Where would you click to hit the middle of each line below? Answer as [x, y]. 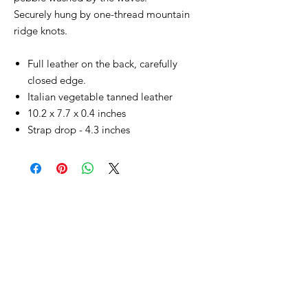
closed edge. [57, 80]
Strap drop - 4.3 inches [79, 129]
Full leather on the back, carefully [102, 63]
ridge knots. [42, 30]
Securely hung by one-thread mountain [102, 14]
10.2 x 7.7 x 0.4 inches [77, 113]
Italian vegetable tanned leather [101, 96]
